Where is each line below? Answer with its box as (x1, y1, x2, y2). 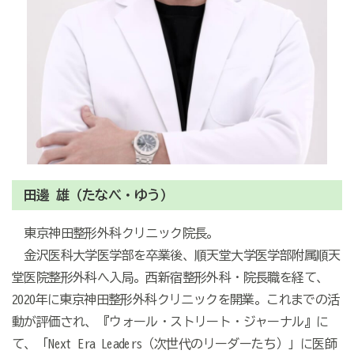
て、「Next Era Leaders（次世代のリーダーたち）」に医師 (11, 337, 337, 350)
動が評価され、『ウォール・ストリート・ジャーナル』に (11, 314, 329, 328)
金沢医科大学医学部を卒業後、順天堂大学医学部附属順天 (11, 248, 341, 262)
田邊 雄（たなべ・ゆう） (23, 187, 173, 201)
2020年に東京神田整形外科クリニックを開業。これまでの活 (11, 292, 340, 306)
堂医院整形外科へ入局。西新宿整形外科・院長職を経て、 (11, 270, 329, 284)
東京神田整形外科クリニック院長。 (11, 226, 219, 239)
